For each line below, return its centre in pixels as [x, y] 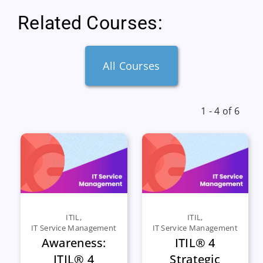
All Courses [131, 65]
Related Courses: [90, 23]
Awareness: [74, 242]
